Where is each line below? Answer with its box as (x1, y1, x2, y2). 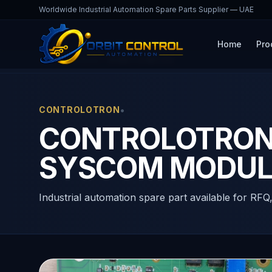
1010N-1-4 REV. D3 (107, 56, 173, 65)
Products (68, 56, 100, 65)
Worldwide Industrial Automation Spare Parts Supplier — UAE (39, 5, 254, 14)
